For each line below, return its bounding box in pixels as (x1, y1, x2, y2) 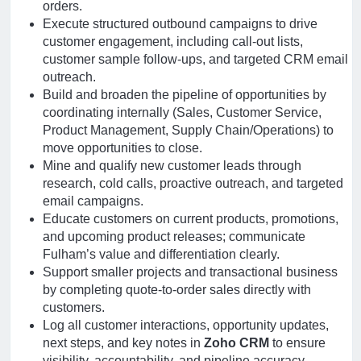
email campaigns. (43, 194, 143, 208)
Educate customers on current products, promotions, (43, 212, 338, 226)
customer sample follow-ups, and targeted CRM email (43, 52, 348, 66)
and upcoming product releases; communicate (43, 230, 305, 243)
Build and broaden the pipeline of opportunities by (43, 88, 326, 102)
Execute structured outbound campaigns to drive (43, 17, 317, 31)
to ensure (269, 336, 326, 350)
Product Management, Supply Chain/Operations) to (43, 123, 334, 137)
